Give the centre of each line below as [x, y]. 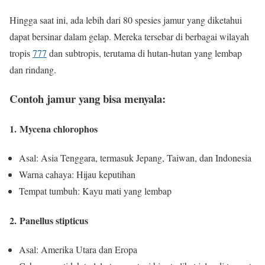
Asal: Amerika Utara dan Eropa [78, 249]
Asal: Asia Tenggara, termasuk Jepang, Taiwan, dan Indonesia [135, 158]
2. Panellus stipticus [49, 220]
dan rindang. [33, 70]
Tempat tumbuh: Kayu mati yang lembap [95, 191]
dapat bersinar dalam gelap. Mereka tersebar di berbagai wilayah [129, 37]
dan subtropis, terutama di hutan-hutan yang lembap [144, 53]
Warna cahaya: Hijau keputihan [77, 174]
